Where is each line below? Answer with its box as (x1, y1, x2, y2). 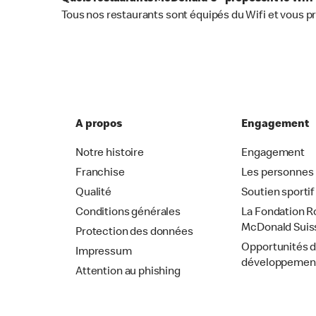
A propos (75, 119, 122, 131)
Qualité (75, 188, 111, 200)
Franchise (75, 168, 125, 180)
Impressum (75, 247, 132, 259)
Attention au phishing (75, 267, 181, 279)
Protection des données (75, 227, 193, 239)
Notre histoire (75, 148, 144, 160)
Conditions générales (75, 207, 181, 219)
